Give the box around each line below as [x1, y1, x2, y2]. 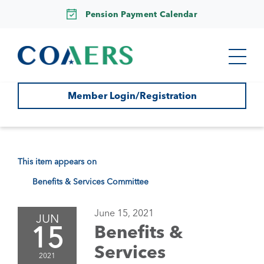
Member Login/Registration [67, 90, 197, 101]
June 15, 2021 [94, 207, 154, 219]
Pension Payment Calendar [85, 8, 197, 19]
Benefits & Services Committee [32, 176, 148, 187]
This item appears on [18, 156, 97, 167]
